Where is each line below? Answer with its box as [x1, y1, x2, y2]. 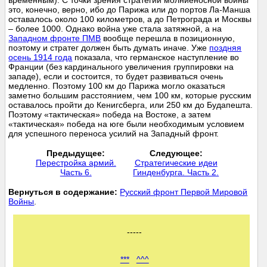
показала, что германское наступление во [72, 52, 240, 63]
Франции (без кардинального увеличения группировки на [8, 62, 234, 72]
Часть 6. [60, 167, 92, 178]
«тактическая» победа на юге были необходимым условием [8, 119, 245, 129]
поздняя [209, 43, 242, 53]
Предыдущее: [46, 148, 105, 159]
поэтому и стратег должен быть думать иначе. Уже [8, 43, 210, 53]
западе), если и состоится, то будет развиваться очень [8, 72, 223, 82]
